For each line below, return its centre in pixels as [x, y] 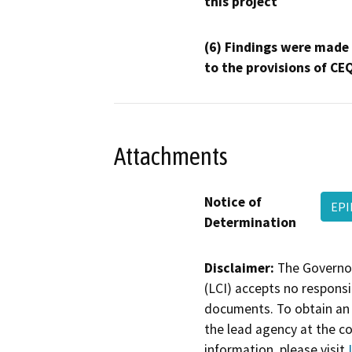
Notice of [233, 202]
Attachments [171, 156]
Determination [250, 223]
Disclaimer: [239, 268]
